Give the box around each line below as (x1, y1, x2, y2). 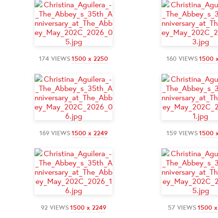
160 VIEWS (166, 54, 198, 63)
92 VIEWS (41, 203, 69, 212)
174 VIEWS (39, 54, 71, 63)
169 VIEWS (39, 128, 71, 137)
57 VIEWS (167, 203, 197, 212)
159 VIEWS (166, 128, 198, 137)
